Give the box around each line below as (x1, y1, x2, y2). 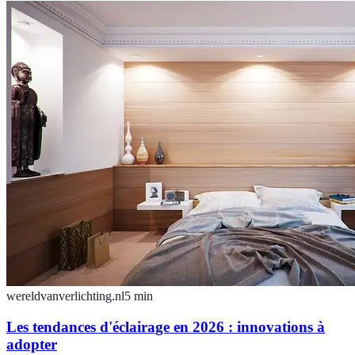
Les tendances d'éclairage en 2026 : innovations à (6, 318, 325, 335)
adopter (6, 335, 57, 353)
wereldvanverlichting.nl (6, 288, 124, 303)
